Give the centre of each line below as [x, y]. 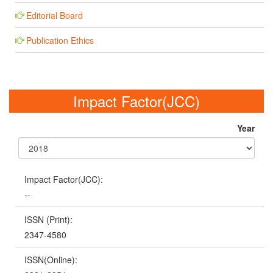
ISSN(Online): [51, 259]
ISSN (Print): [48, 219]
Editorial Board [55, 16]
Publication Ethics [60, 41]
